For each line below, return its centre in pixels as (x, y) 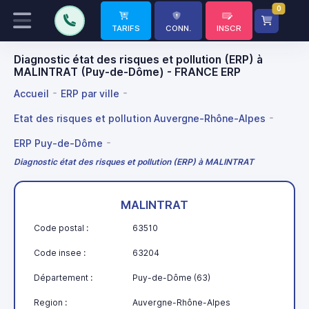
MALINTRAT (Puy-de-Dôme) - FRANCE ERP (127, 72)
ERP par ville (90, 93)
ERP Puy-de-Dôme (58, 143)
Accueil (31, 93)
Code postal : (61, 228)
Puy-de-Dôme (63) (171, 277)
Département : (63, 277)
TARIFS (126, 28)
